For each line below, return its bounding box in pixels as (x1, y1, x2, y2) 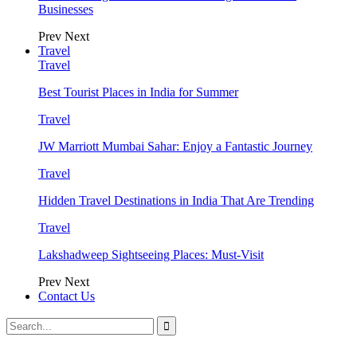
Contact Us (38, 288, 95, 303)
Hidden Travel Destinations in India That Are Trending (38, 193, 314, 207)
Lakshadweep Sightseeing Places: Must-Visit (38, 247, 264, 261)
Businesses (38, 2, 93, 16)
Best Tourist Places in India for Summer (38, 84, 238, 99)
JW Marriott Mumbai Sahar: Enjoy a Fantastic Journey (38, 139, 312, 153)
